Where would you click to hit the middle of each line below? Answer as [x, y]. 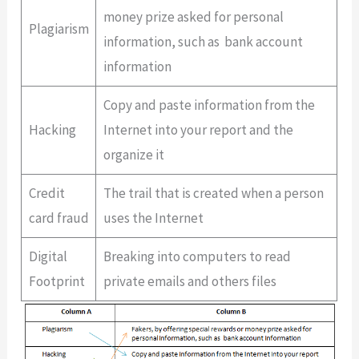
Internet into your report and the [198, 129]
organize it [133, 154]
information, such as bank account [203, 41]
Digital [48, 256]
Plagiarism [58, 28]
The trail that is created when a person [213, 193]
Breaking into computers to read [197, 256]
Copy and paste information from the [209, 105]
